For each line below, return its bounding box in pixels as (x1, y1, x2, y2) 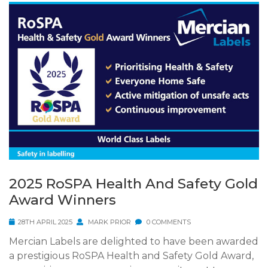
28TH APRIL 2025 (18, 218, 72, 227)
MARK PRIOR (86, 218, 131, 227)
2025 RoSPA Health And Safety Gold (9, 175, 258, 193)
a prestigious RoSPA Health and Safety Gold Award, (9, 250, 254, 262)
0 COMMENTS (145, 218, 191, 227)
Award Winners (9, 191, 116, 209)
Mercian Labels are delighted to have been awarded (9, 236, 258, 248)
